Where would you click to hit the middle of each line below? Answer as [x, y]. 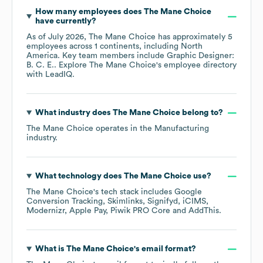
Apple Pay [87, 211]
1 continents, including [138, 47]
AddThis [204, 211]
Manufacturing [182, 129]
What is [50, 249]
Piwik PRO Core [140, 211]
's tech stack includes [134, 192]
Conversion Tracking [65, 202]
